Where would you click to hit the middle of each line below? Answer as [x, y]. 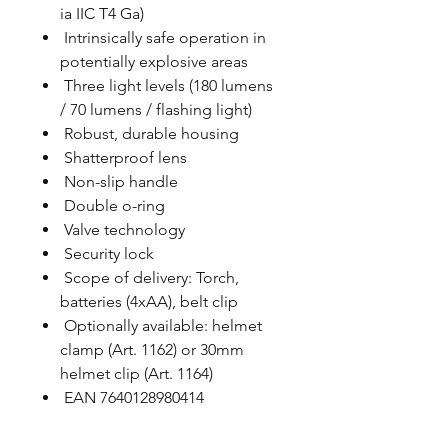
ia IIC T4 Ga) [102, 13]
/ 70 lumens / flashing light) [156, 109]
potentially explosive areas [154, 61]
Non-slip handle [119, 181]
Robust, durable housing [149, 133]
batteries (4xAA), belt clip [149, 301]
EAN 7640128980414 [132, 397]
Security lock [107, 253]
